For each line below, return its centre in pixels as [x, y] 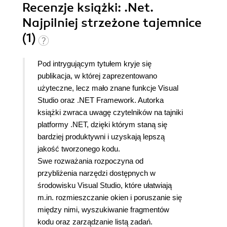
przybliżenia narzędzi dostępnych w [97, 173]
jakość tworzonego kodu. [79, 149]
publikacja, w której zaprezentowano [97, 76]
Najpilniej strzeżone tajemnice [112, 23]
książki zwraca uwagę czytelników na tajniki [110, 112]
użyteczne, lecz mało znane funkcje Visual [108, 88]
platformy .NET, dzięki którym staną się [102, 125]
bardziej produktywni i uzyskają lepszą [101, 137]
